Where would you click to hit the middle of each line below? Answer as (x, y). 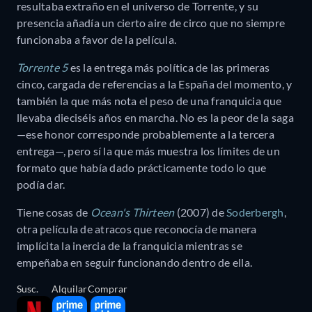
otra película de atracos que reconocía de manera (137, 229)
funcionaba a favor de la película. (97, 40)
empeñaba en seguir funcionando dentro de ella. (135, 263)
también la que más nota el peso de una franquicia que (149, 101)
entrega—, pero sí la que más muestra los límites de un (148, 151)
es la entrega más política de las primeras (169, 68)
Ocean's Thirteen (132, 212)
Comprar (108, 289)
